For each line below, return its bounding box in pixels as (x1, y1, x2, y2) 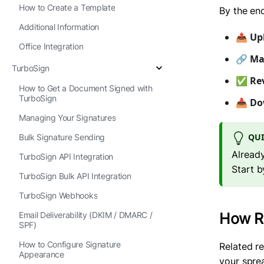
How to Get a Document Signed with (19, 83, 153, 93)
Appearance (19, 249, 64, 259)
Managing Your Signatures (19, 113, 116, 123)
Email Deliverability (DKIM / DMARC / (19, 210, 153, 220)
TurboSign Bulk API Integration (19, 171, 131, 181)
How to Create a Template (19, 2, 115, 12)
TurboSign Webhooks (19, 190, 98, 200)
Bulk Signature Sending (19, 132, 105, 142)
